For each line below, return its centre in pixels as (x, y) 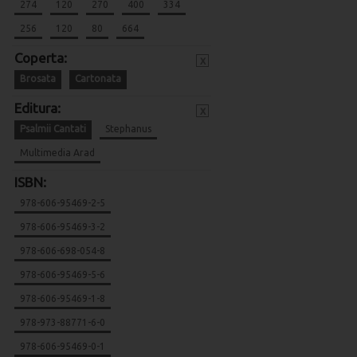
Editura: (37, 108)
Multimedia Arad (57, 153)
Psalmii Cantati (53, 129)
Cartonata (98, 78)
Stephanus (128, 129)
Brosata (38, 78)
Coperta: (41, 58)
